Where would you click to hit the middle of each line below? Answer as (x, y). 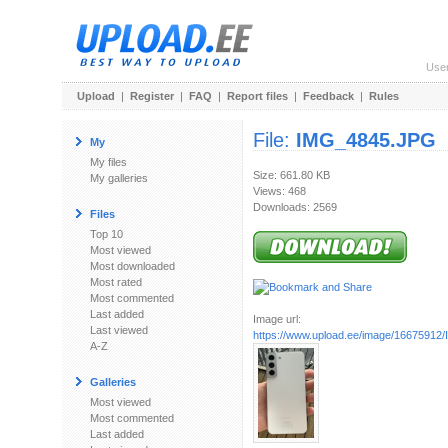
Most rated (116, 282)
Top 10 (106, 234)
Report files (257, 96)
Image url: (277, 319)
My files (108, 162)
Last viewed (119, 330)
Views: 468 (279, 191)
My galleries (119, 178)
